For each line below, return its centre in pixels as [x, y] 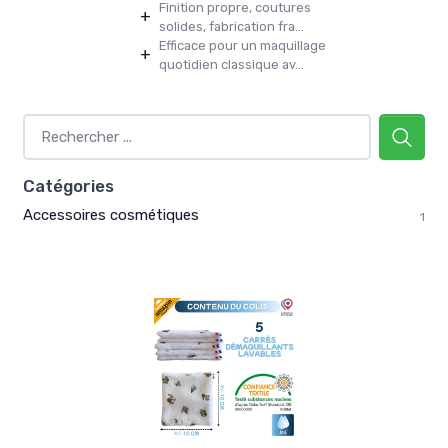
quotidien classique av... [231, 64]
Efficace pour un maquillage [242, 45]
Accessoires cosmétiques [111, 214]
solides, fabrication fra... [231, 26]
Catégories [68, 185]
